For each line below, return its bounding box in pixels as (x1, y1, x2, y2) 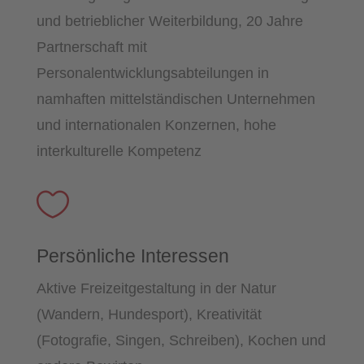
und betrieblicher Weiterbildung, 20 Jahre (36, 12, 303, 29)
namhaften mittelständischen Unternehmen (36, 90, 315, 107)
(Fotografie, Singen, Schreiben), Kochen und (36, 331, 326, 349)
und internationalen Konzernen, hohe (36, 116, 276, 133)
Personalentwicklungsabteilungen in (36, 64, 269, 81)
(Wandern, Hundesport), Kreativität (36, 305, 262, 323)
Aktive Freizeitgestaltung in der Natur (36, 279, 276, 297)
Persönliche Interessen (36, 245, 229, 266)
